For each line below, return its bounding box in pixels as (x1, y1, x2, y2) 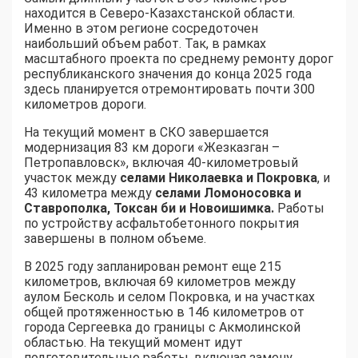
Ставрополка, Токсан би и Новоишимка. (24, 201, 274, 217)
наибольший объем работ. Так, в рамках (24, 36, 266, 52)
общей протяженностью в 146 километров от (24, 304, 304, 320)
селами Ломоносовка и (155, 185, 301, 201)
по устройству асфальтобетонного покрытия (24, 216, 299, 232)
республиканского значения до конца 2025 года (24, 66, 312, 82)
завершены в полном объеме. (24, 231, 206, 247)
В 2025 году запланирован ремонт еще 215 (24, 259, 281, 275)
